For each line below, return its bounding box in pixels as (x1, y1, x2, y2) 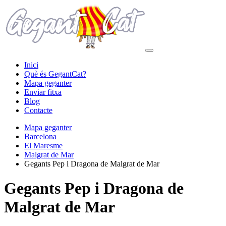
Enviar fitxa (24, 88, 62, 96)
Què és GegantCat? (24, 70, 86, 78)
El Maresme (24, 141, 63, 150)
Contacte (24, 106, 52, 115)
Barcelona (24, 132, 56, 141)
